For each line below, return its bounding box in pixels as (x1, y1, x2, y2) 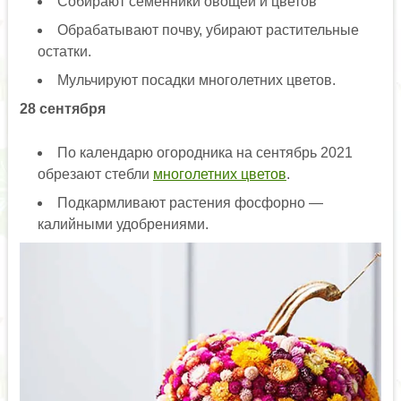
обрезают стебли (37, 166, 153, 183)
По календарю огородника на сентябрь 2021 (56, 145, 353, 161)
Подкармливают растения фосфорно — (56, 195, 323, 211)
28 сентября (19, 101, 106, 117)
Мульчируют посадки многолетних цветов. (56, 73, 336, 89)
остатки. (37, 44, 91, 60)
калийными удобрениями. (37, 217, 209, 233)
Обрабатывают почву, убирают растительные (56, 22, 359, 38)
